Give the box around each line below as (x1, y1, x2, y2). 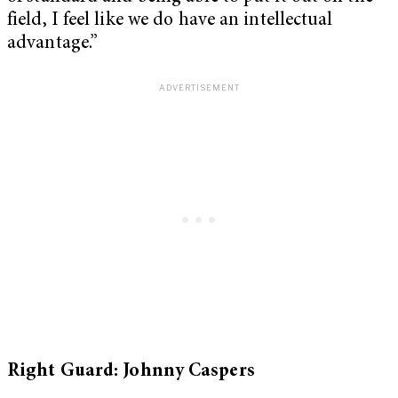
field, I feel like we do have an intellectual (7, 12, 333, 31)
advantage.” (7, 35, 99, 54)
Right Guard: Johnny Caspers (7, 362, 255, 382)
